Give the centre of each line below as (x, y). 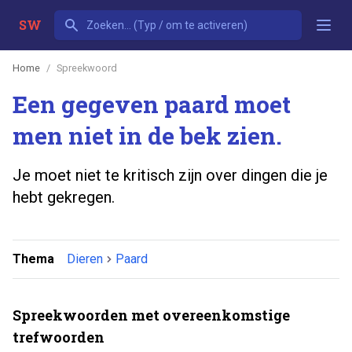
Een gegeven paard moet (152, 104)
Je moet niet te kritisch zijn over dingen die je (170, 175)
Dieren (85, 258)
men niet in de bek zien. (147, 135)
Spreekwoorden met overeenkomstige (151, 315)
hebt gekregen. (64, 197)
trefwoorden (59, 337)
